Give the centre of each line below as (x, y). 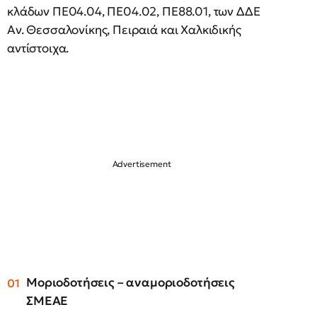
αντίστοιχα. (38, 48)
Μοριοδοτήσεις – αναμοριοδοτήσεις (131, 282)
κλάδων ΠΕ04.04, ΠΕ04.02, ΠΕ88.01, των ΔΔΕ (134, 11)
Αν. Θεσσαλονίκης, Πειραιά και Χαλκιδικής (124, 30)
